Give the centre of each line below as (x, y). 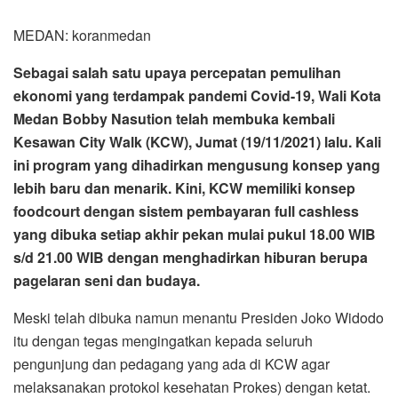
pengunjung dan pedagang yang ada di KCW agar (171, 364)
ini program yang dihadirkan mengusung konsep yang (197, 165)
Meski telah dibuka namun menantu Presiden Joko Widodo (199, 318)
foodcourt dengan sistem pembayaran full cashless (186, 211)
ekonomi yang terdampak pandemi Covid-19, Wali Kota (197, 96)
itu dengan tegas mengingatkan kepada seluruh (163, 341)
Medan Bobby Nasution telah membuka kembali (174, 119)
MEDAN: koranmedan (82, 36)
